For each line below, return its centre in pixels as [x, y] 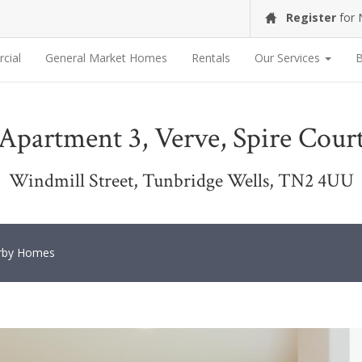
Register [311, 17]
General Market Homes [106, 58]
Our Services [289, 58]
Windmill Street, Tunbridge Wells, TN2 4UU [181, 181]
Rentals [211, 58]
